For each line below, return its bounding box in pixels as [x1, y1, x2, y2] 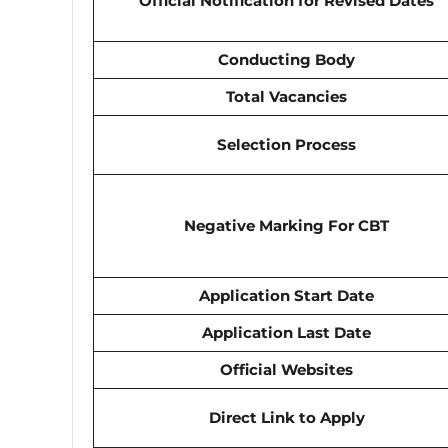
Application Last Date [202, 322, 371, 342]
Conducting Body [218, 49, 355, 69]
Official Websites [220, 359, 353, 379]
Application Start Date [199, 285, 374, 305]
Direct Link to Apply [208, 407, 365, 427]
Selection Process [217, 134, 356, 154]
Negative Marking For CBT [184, 215, 389, 235]
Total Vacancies [226, 86, 347, 106]
